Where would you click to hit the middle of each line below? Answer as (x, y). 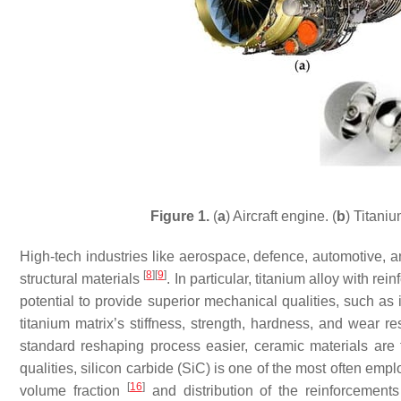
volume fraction (73, 391)
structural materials (82, 279)
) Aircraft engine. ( (281, 216)
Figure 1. (180, 216)
